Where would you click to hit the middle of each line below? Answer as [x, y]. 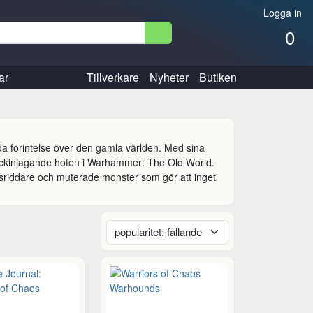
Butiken [218, 77]
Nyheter [169, 77]
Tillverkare [112, 77]
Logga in [281, 13]
